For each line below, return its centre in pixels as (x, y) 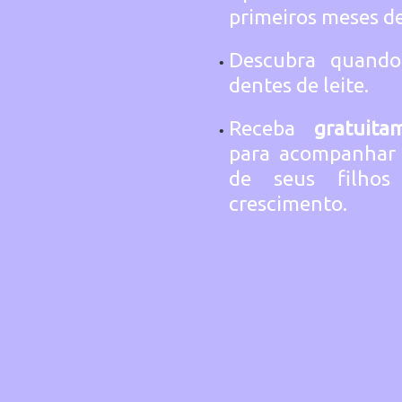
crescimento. (288, 203)
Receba (271, 128)
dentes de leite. (299, 85)
